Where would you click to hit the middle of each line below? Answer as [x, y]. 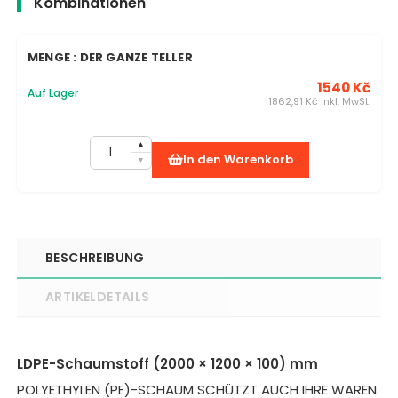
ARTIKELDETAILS [98, 296]
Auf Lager [53, 93]
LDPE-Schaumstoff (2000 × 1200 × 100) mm [167, 363]
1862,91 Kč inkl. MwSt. [319, 101]
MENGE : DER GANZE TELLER [110, 57]
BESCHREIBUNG [95, 257]
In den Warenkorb [238, 160]
